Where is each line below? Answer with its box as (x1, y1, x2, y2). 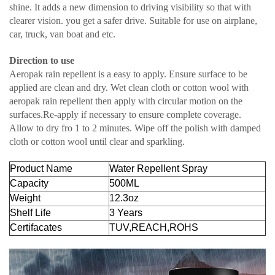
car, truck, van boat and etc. (9, 28, 115, 39)
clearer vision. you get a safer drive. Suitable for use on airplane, (9, 15, 257, 26)
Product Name (10, 163, 72, 174)
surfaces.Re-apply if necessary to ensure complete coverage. (9, 109, 241, 120)
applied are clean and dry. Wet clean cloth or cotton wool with (9, 82, 249, 93)
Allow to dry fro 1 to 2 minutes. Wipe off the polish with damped (9, 122, 261, 133)
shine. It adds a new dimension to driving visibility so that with (9, 1, 251, 12)
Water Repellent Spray (109, 163, 207, 174)
